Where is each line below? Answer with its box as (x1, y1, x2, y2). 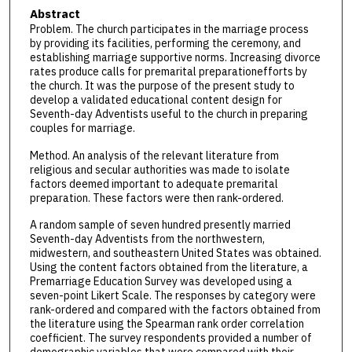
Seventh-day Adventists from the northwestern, (29, 232, 265, 247)
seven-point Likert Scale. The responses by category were (29, 288, 316, 303)
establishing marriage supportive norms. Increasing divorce (29, 50, 321, 65)
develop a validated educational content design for (29, 93, 282, 108)
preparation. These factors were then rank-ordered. (29, 190, 284, 205)
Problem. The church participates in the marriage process (29, 22, 309, 37)
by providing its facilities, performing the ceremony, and (29, 36, 301, 51)
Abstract (29, 6, 80, 22)
